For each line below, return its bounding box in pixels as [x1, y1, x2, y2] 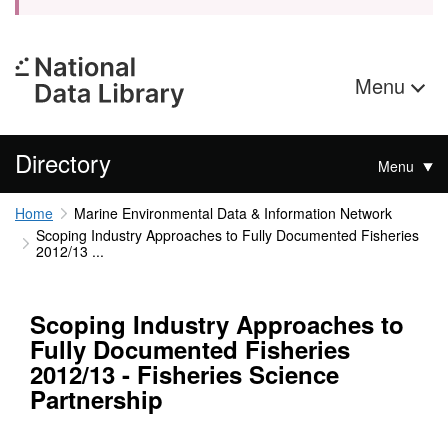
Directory [15, 145, 111, 180]
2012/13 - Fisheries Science [30, 357, 339, 392]
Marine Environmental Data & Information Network [73, 203, 392, 223]
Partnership [30, 382, 163, 417]
